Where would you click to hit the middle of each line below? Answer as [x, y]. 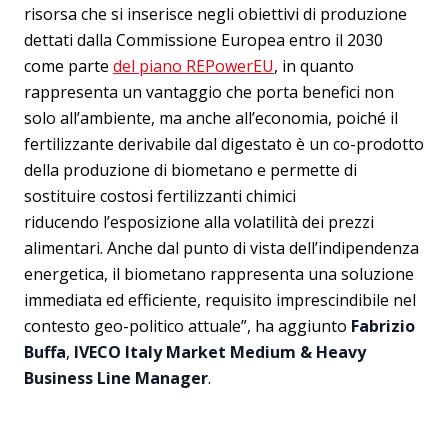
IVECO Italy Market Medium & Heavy [220, 352]
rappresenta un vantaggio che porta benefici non [209, 92]
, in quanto [314, 66]
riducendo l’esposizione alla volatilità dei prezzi [199, 222]
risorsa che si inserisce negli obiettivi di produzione [215, 14]
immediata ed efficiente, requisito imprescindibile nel [220, 300]
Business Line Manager [116, 378]
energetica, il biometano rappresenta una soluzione [219, 274]
